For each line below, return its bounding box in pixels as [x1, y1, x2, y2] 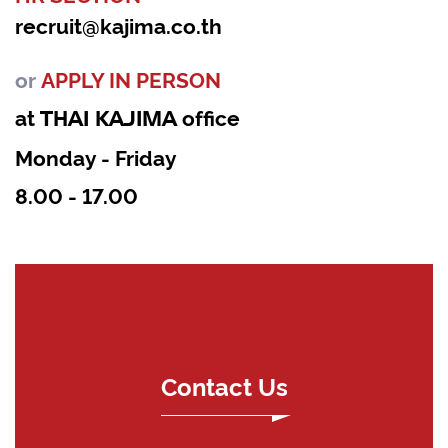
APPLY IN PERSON [41, 63, 221, 93]
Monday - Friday [15, 141, 177, 171]
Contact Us [160, 369, 288, 402]
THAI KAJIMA [40, 105, 177, 131]
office [177, 101, 240, 131]
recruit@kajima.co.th [15, 9, 222, 39]
